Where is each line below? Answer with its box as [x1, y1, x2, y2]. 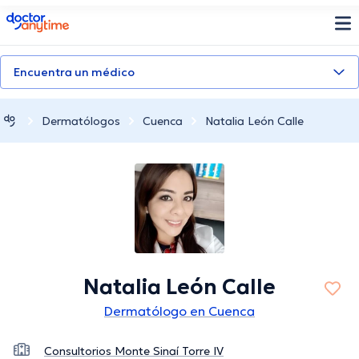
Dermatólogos [42, 113, 120, 128]
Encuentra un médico [14, 65, 135, 79]
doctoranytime [6, 10, 96, 26]
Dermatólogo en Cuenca [104, 303, 255, 320]
